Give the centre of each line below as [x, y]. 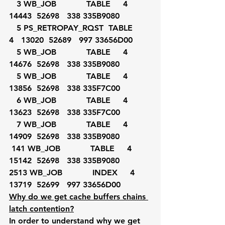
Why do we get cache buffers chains [79, 197]
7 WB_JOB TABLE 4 [13, 124]
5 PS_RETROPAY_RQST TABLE [13, 28]
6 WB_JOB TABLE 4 [13, 100]
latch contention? [41, 209]
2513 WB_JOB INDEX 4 [76, 173]
